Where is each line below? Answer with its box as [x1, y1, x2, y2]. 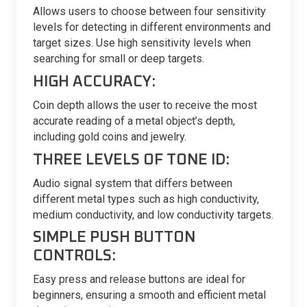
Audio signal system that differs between [33, 177, 232, 191]
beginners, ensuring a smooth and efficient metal [33, 288, 266, 302]
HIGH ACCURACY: [33, 74, 156, 90]
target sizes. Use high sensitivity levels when [33, 36, 251, 50]
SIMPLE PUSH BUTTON [33, 230, 195, 246]
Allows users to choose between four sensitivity [33, 5, 266, 19]
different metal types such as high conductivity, [33, 193, 259, 206]
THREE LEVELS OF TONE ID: [33, 152, 233, 169]
